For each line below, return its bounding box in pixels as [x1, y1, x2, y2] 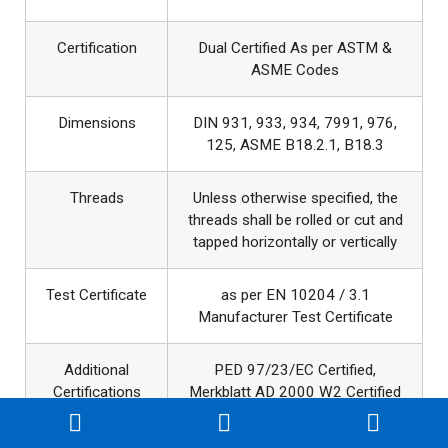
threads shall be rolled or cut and [187, 210, 403, 229]
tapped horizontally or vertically [193, 232, 397, 251]
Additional [64, 360, 129, 379]
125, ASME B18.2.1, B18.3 [206, 135, 384, 154]
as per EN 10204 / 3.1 [220, 285, 370, 304]
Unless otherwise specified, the [192, 188, 398, 207]
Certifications [52, 382, 141, 401]
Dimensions [57, 113, 136, 132]
